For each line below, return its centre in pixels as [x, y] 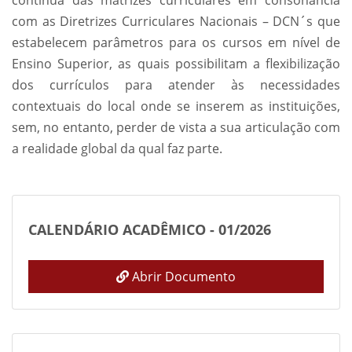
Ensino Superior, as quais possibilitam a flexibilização [176, 64]
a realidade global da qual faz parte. [117, 148]
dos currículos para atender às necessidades [176, 85]
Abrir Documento [182, 277]
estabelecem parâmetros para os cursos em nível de [176, 42]
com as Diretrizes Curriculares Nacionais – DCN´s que [176, 21]
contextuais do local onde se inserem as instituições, [176, 106]
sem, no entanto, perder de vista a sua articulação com [176, 127]
